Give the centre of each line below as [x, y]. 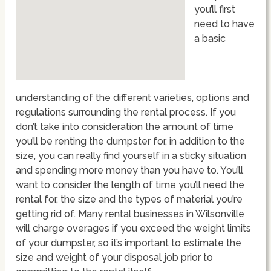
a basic [210, 38]
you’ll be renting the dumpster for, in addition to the [131, 141]
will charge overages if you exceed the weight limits [134, 228]
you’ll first [215, 9]
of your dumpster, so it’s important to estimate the [129, 243]
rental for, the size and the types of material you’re [129, 199]
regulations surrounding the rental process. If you [126, 112]
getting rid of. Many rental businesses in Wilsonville [130, 214]
